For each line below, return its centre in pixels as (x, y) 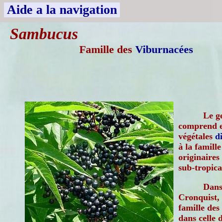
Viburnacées (164, 49)
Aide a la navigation (62, 10)
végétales (197, 136)
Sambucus (44, 34)
